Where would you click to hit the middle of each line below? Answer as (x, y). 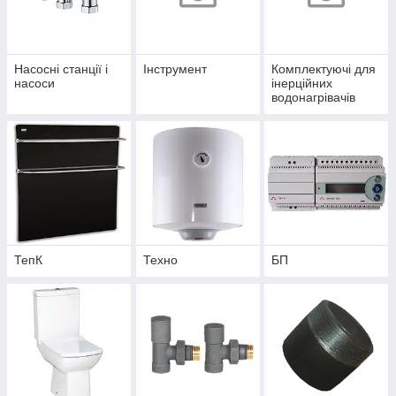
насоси (34, 84)
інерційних (302, 84)
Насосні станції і (61, 69)
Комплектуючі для (324, 69)
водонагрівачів (314, 98)
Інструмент (175, 69)
